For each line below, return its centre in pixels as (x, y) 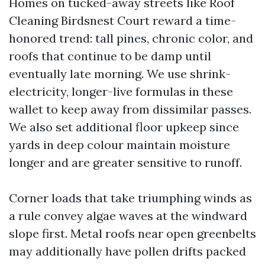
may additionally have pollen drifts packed (127, 251)
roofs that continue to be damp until (110, 56)
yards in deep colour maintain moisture (119, 145)
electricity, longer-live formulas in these (121, 91)
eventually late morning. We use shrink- (120, 74)
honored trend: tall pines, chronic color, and (131, 38)
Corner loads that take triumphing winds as (130, 198)
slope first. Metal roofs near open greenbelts (132, 233)
